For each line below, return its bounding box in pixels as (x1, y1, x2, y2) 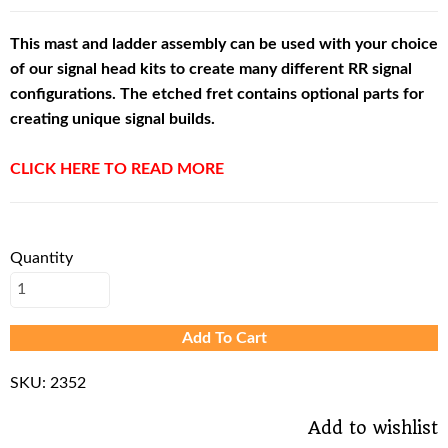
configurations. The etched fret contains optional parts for (10, 85, 424, 102)
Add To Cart (181, 329, 267, 346)
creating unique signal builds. (10, 110, 215, 127)
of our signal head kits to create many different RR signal (10, 60, 412, 77)
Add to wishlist (308, 418, 438, 439)
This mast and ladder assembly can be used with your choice (10, 35, 438, 52)
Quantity (10, 249, 73, 266)
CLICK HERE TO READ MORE (10, 160, 224, 177)
